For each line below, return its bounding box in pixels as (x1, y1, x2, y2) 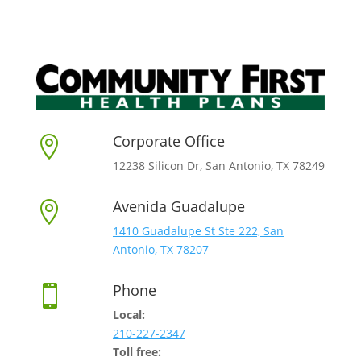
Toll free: (112, 343, 161, 359)
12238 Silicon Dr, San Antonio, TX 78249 (112, 157, 325, 173)
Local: (112, 306, 145, 322)
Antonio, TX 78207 (112, 241, 209, 257)
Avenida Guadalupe (112, 196, 245, 216)
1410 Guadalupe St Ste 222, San (112, 222, 284, 239)
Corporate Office (112, 131, 225, 151)
